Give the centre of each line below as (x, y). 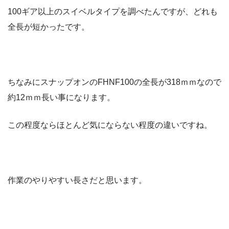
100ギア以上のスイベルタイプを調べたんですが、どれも (113, 12)
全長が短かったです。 (49, 27)
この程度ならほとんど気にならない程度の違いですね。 (110, 125)
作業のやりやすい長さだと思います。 (77, 180)
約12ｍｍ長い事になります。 (61, 98)
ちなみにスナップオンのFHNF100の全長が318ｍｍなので (114, 82)
